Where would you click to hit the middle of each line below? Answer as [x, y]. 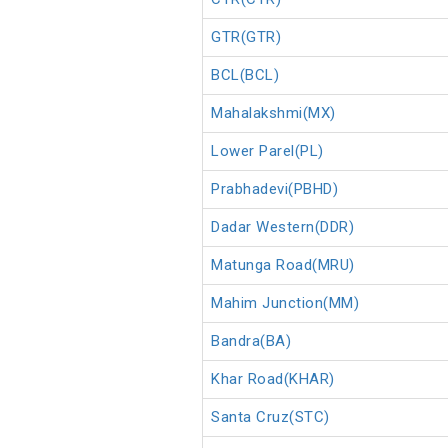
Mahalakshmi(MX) [273, 113]
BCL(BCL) [245, 75]
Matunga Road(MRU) [283, 265]
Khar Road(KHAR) [273, 379]
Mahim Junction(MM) [285, 303]
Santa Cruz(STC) [270, 417]
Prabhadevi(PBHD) [274, 189]
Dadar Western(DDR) [282, 227]
